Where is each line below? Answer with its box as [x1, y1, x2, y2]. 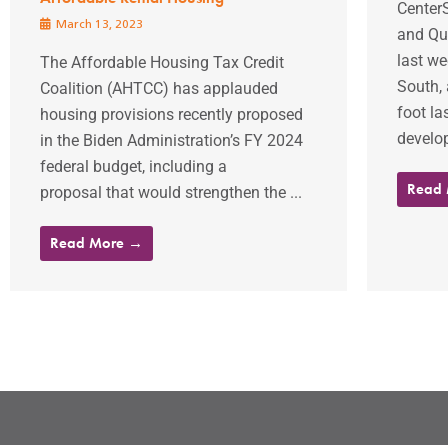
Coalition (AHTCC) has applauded [40, 78, 278, 98]
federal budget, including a [40, 156, 227, 176]
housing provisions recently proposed [40, 104, 303, 124]
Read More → [50, 232, 143, 253]
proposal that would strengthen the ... [40, 182, 302, 202]
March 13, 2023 [53, 18, 143, 31]
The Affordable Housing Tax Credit [40, 52, 284, 72]
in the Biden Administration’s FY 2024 [40, 130, 303, 150]
